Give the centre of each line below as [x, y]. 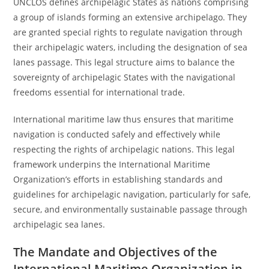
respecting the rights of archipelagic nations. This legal [124, 149]
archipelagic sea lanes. [59, 224]
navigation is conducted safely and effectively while [117, 134]
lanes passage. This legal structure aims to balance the [124, 62]
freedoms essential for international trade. [99, 92]
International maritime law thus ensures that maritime [124, 119]
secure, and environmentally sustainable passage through [131, 209]
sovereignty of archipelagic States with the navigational [125, 77]
